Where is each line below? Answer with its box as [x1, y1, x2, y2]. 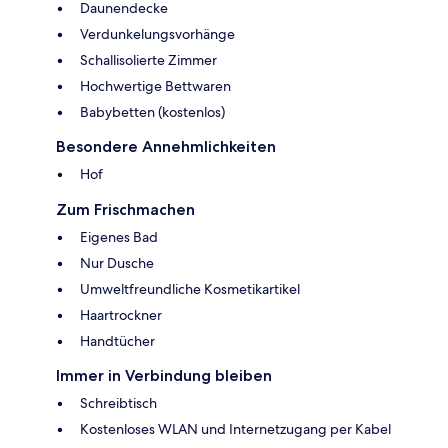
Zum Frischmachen [56, 199, 195, 219]
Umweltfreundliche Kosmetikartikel [80, 279, 300, 298]
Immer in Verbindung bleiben [56, 365, 272, 385]
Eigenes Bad [80, 227, 158, 246]
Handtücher [80, 331, 155, 350]
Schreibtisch [80, 393, 157, 412]
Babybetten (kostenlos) [80, 102, 225, 121]
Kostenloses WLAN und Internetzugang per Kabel [80, 419, 391, 438]
